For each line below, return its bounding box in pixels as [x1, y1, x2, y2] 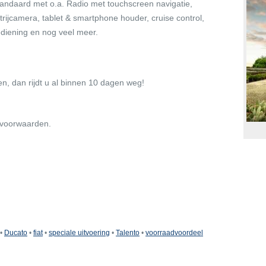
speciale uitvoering [49, 229, 110, 237]
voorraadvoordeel [145, 229, 203, 237]
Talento [116, 229, 140, 237]
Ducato [4, 229, 27, 237]
